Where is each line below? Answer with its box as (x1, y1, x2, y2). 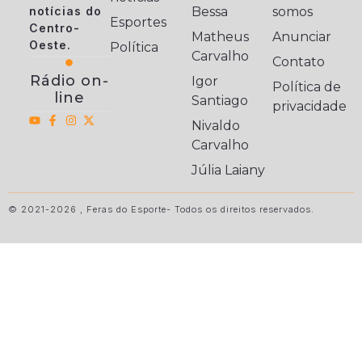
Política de (272, 79, 342, 95)
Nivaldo (191, 118, 240, 134)
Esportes (110, 15, 167, 31)
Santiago (191, 93, 248, 109)
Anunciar (272, 29, 332, 45)
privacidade (272, 99, 347, 115)
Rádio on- (29, 72, 109, 90)
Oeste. (28, 38, 71, 53)
